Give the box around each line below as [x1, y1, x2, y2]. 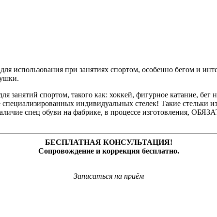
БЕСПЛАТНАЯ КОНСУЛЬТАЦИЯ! [45, 138, 172, 147]
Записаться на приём [73, 172, 144, 181]
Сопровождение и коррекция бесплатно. [38, 147, 179, 155]
